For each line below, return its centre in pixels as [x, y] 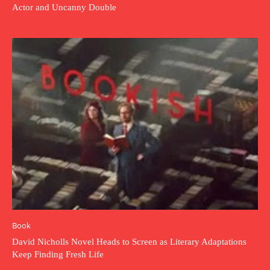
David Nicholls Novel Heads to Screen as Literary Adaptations [129, 242]
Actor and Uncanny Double [64, 7]
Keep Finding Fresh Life [58, 255]
